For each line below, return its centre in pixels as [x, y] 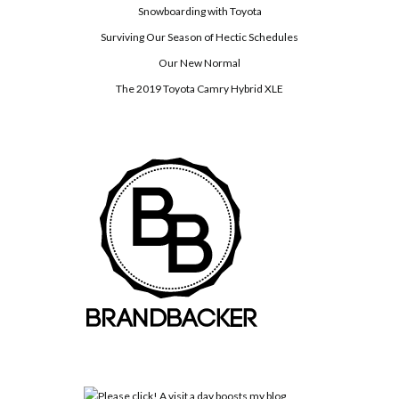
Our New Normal [199, 63]
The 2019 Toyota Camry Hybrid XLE [199, 89]
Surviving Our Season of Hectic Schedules [199, 37]
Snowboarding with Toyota [199, 12]
